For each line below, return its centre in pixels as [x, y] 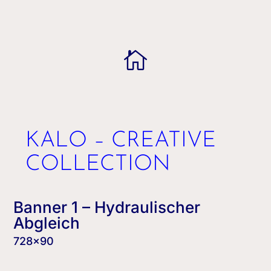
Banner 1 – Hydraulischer [107, 207]
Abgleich [47, 223]
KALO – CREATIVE [121, 141]
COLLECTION [98, 165]
